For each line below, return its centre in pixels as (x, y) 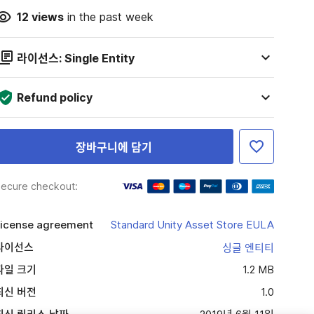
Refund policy (54, 97)
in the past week (108, 17)
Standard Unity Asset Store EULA (192, 225)
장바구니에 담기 (114, 147)
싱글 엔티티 (248, 248)
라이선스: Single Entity (75, 58)
